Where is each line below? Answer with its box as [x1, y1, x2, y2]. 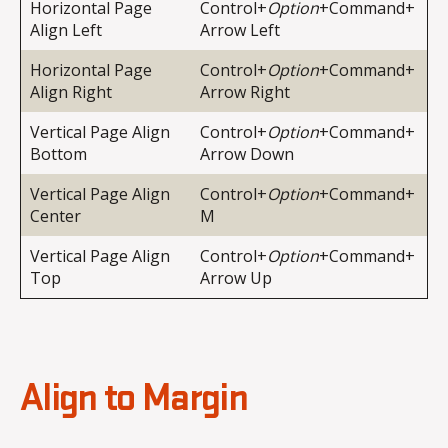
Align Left [30, 18, 102, 41]
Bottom [30, 142, 87, 165]
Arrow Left [200, 18, 280, 41]
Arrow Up [200, 266, 272, 289]
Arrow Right [200, 80, 290, 103]
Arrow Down [200, 142, 294, 165]
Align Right [30, 80, 112, 103]
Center [30, 204, 81, 227]
